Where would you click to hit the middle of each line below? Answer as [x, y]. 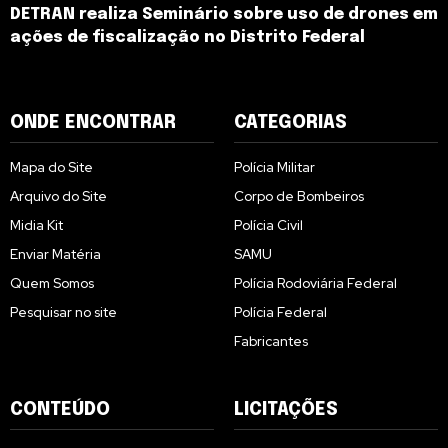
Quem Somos [52, 283]
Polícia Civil [268, 225]
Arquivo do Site [58, 196]
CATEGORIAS [290, 123]
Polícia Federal [280, 312]
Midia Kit [36, 225]
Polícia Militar [274, 167]
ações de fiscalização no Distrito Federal [187, 38]
